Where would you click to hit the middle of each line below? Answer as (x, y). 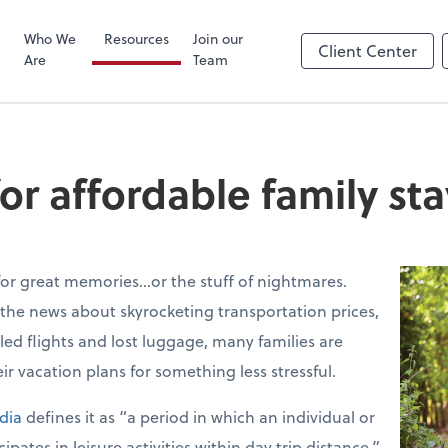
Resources (136, 39)
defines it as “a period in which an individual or (198, 417)
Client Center (367, 51)
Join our (217, 39)
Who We (50, 39)
